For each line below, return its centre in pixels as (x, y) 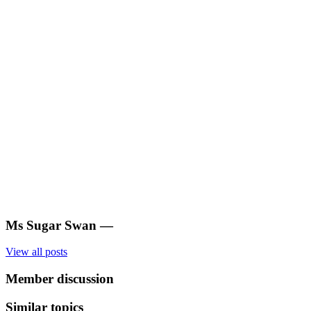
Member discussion (60, 279)
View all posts (36, 252)
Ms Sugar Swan (51, 225)
